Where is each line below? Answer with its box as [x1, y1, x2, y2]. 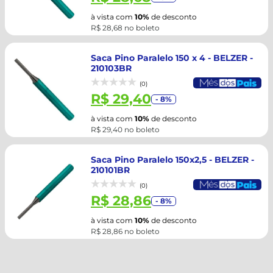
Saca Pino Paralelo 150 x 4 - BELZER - [91, 52, 253, 63]
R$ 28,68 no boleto [91, 23, 160, 32]
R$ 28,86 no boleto [91, 227, 160, 236]
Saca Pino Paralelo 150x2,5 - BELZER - [91, 154, 254, 165]
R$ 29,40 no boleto [91, 125, 160, 134]
